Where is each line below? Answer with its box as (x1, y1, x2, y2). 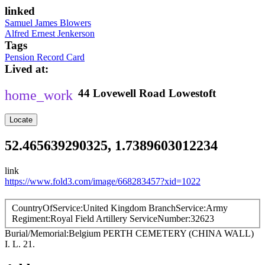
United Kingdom (83, 203, 146, 213)
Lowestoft (169, 87, 216, 99)
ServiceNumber (130, 214, 188, 224)
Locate (9, 115, 33, 125)
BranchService (148, 203, 203, 213)
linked (5, 4, 35, 17)
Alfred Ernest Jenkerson (5, 28, 95, 38)
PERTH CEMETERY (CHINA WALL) (103, 228, 254, 238)
